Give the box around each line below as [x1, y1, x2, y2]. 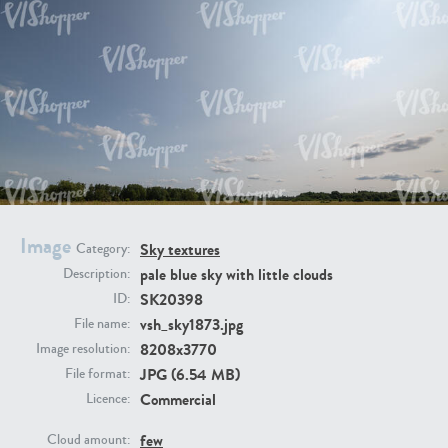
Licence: [86, 389, 130, 410]
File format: [65, 364, 130, 385]
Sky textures [140, 238, 220, 262]
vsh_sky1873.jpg [140, 313, 243, 337]
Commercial [140, 388, 216, 412]
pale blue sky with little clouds [140, 263, 333, 287]
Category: [76, 239, 130, 260]
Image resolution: [36, 339, 130, 360]
